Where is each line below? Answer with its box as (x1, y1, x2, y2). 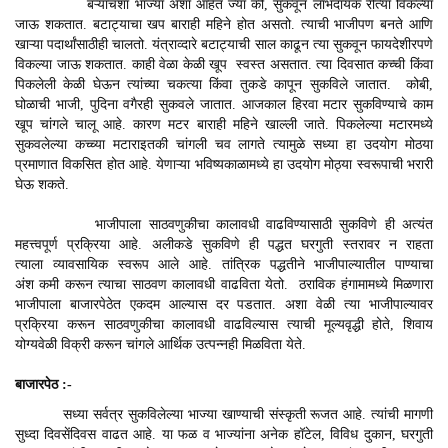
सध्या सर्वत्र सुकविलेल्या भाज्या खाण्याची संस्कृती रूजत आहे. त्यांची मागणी (15, 406, 433, 422)
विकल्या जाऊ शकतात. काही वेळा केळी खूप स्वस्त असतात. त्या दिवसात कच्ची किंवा (15, 56, 433, 72)
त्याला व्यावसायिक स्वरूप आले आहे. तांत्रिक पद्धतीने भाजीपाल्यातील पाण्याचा (15, 256, 433, 272)
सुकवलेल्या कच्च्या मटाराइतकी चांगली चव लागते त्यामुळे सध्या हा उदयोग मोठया (15, 136, 433, 152)
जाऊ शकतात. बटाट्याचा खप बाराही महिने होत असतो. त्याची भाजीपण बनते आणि (15, 16, 433, 32)
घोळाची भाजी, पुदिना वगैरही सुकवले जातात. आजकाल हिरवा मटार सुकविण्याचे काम (15, 96, 433, 112)
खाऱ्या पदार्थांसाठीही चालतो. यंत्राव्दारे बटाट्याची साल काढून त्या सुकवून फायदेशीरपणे (15, 36, 433, 52)
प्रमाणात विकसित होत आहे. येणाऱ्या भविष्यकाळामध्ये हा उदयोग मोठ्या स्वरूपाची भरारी (15, 156, 433, 172)
